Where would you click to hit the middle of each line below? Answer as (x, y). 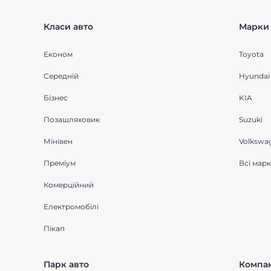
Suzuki (250, 119)
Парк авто (66, 264)
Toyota (251, 54)
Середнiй (61, 76)
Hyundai (254, 76)
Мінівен (58, 141)
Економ (58, 54)
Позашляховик (72, 119)
